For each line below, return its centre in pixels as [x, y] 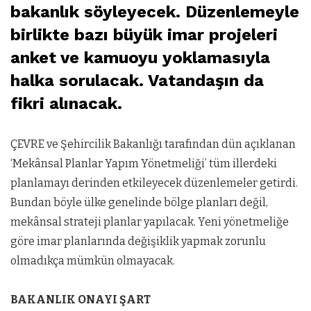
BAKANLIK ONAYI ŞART [81, 299]
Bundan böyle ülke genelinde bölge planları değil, [139, 202]
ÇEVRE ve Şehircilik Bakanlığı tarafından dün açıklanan [153, 144]
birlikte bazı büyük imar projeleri [144, 34]
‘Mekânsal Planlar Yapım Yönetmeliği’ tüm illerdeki [144, 163]
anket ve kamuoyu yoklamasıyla [140, 57]
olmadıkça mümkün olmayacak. [93, 260]
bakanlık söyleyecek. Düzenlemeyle [155, 11]
